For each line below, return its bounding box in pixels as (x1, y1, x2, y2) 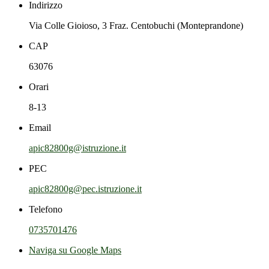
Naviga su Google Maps (29, 244, 121, 255)
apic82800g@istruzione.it (29, 142, 126, 153)
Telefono (29, 204, 62, 214)
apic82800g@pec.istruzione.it (29, 183, 142, 194)
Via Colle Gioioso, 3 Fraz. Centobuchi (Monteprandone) (29, 20, 243, 31)
